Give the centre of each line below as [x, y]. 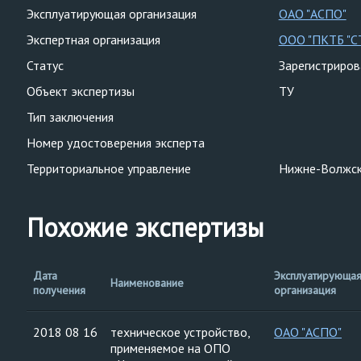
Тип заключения [70, 117]
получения [59, 290]
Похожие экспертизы [145, 227]
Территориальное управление [109, 168]
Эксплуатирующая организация [112, 14]
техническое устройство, [180, 332]
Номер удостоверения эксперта [116, 143]
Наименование [147, 283]
